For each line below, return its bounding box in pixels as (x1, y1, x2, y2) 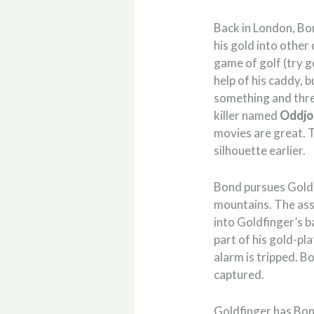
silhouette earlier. (214, 142, 306, 158)
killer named (214, 107, 278, 123)
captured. (214, 267, 265, 282)
